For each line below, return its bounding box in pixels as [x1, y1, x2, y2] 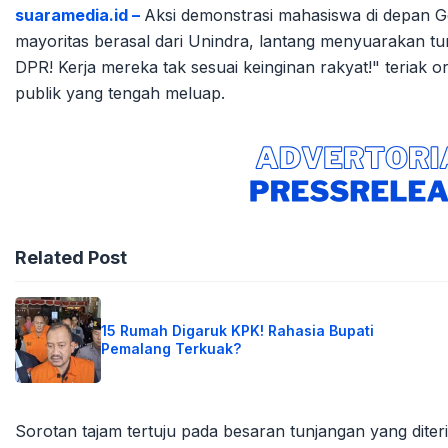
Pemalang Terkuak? [100, 340, 241, 358]
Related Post [15, 247, 127, 269]
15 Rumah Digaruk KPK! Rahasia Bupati [100, 322, 374, 340]
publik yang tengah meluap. [15, 83, 225, 104]
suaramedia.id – [15, 5, 144, 26]
